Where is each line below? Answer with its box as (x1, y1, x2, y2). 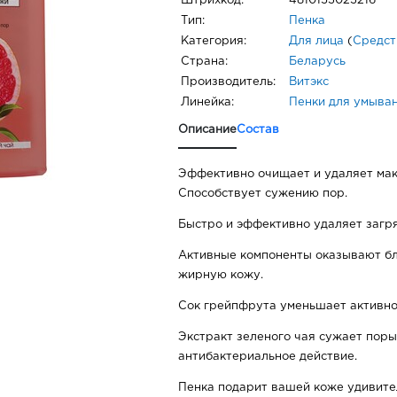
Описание (178, 125, 237, 136)
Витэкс (289, 77, 329, 88)
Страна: (181, 57, 228, 67)
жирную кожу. (178, 270, 263, 281)
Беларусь (289, 57, 346, 67)
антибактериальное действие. (178, 352, 357, 362)
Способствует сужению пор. (178, 189, 347, 199)
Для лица (289, 36, 344, 47)
